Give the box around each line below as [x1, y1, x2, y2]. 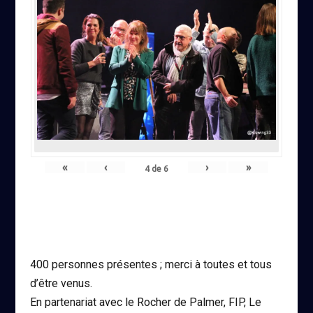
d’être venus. [29, 276, 92, 290]
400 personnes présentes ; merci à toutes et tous [29, 257, 272, 271]
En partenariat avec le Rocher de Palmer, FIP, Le [29, 295, 261, 309]
